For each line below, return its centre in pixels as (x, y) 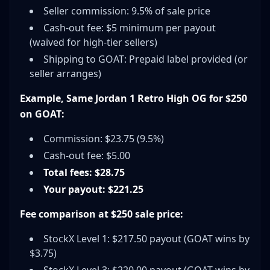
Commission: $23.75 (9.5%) (104, 139)
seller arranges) (65, 74)
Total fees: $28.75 (84, 173)
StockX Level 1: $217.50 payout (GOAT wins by (146, 239)
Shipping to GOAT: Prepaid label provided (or (146, 59)
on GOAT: (42, 114)
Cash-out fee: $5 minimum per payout (130, 28)
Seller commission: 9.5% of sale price (127, 11)
